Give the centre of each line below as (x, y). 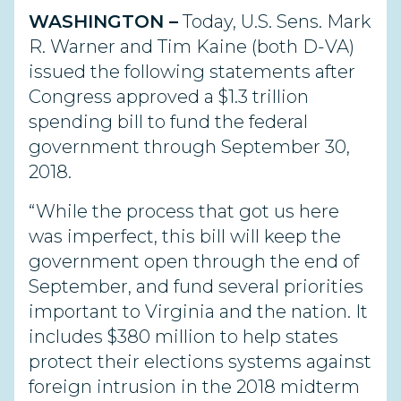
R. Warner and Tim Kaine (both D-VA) (192, 47)
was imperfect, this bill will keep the (185, 236)
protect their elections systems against (200, 362)
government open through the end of (194, 261)
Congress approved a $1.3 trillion (169, 97)
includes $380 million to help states (183, 337)
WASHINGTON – (103, 21)
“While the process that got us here (184, 211)
